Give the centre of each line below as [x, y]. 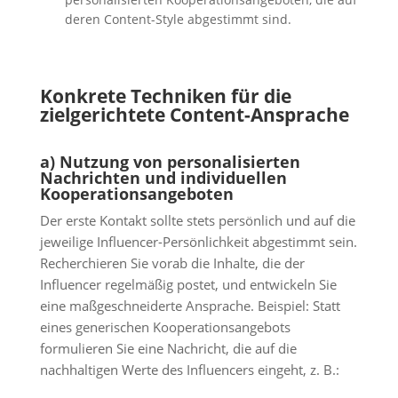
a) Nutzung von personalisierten [170, 161]
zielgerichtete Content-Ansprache [194, 115]
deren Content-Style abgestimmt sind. [178, 20]
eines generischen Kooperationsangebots [165, 327]
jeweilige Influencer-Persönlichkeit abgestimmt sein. [198, 242]
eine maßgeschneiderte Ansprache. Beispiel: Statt [190, 306]
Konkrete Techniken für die [165, 96]
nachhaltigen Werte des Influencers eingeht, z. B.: [189, 370]
